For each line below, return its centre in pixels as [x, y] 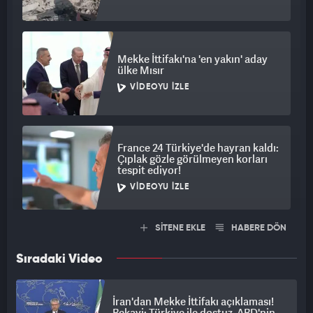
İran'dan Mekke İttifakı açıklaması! [193, 301]
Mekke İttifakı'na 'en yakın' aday [192, 59]
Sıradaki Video [59, 260]
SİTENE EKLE [179, 228]
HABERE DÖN [258, 228]
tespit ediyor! [149, 170]
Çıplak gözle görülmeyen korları [192, 159]
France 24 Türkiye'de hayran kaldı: [198, 148]
